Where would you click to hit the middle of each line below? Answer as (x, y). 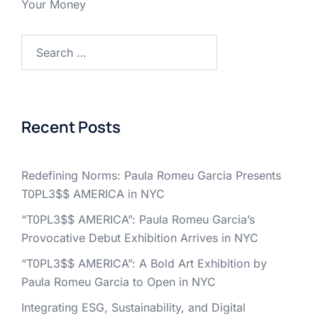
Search (39, 43)
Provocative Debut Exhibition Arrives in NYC (140, 237)
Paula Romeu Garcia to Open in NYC (119, 281)
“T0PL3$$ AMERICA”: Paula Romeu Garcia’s (138, 219)
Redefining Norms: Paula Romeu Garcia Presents (151, 175)
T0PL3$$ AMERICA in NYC (93, 193)
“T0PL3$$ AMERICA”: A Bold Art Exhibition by (144, 263)
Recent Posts (71, 127)
